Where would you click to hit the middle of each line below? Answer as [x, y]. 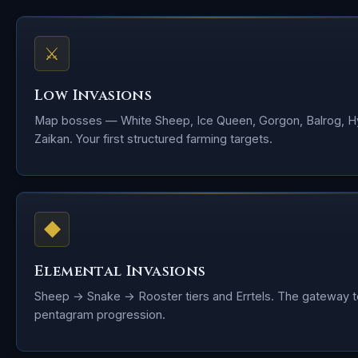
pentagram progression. [100, 314]
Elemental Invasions [120, 271]
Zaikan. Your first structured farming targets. [153, 139]
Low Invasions [93, 95]
